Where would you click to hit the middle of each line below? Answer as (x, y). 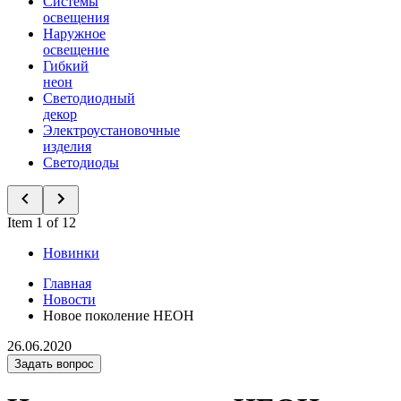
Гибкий (66, 66)
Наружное (74, 34)
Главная (67, 283)
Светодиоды (81, 162)
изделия (67, 146)
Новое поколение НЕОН (119, 316)
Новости (69, 299)
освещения (76, 17)
